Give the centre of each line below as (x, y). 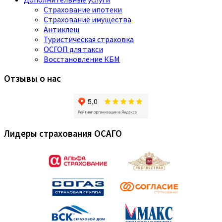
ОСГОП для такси (73, 49)
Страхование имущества (87, 19)
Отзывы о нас (32, 79)
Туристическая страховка (89, 39)
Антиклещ (62, 29)
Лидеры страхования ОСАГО (63, 133)
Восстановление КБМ (82, 59)
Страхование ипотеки (83, 9)
